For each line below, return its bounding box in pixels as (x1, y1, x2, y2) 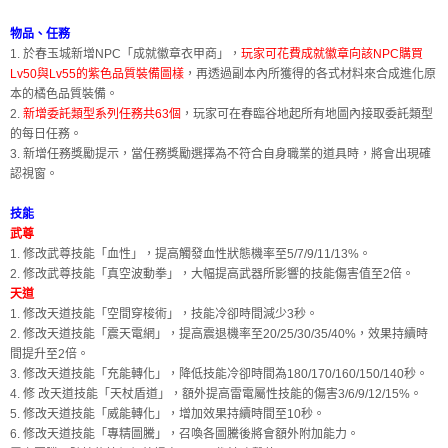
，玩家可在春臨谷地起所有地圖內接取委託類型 (181, 107, 433, 122)
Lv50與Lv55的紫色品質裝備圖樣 (10, 67, 184, 82)
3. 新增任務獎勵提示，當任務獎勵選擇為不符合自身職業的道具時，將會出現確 (10, 147, 431, 162)
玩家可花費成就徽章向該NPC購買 (241, 47, 423, 62)
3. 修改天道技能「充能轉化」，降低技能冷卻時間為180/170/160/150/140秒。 (10, 367, 428, 382)
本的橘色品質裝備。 (10, 87, 118, 102)
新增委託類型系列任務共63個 (23, 107, 181, 122)
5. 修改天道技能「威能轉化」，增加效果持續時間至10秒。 (10, 407, 325, 422)
